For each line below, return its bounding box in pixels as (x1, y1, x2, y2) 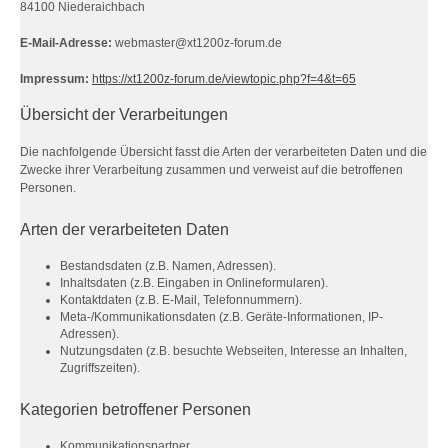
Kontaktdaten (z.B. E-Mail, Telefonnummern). (60, 293, 302, 307)
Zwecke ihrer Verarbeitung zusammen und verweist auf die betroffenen (20, 163, 403, 177)
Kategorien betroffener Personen (20, 401, 251, 418)
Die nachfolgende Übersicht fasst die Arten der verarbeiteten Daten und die (20, 145, 427, 159)
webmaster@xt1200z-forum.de (112, 36, 282, 50)
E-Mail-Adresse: (20, 36, 112, 50)
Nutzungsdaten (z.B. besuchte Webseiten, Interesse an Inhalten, (60, 344, 407, 358)
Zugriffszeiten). (60, 361, 140, 375)
